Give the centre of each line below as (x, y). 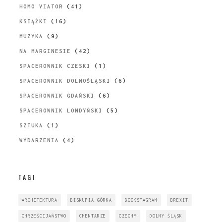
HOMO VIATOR (41, 7)
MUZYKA (31, 36)
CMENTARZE (92, 216)
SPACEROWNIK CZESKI (55, 66)
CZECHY (128, 216)
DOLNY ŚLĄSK (166, 216)
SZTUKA (31, 126)
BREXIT (179, 200)
